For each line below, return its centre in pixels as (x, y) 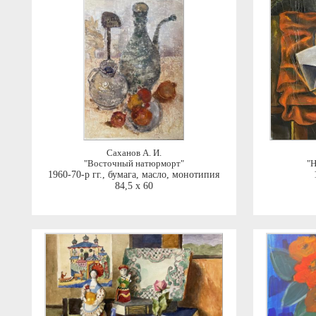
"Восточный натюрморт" (134, 164)
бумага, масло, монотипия (164, 175)
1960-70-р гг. (75, 175)
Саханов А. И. (134, 153)
